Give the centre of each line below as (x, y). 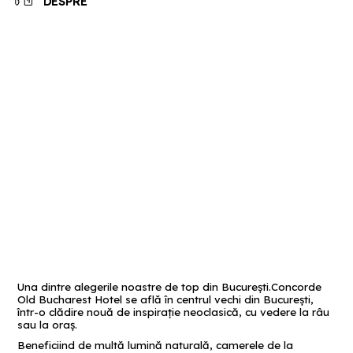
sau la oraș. (48, 324)
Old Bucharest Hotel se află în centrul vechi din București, (166, 299)
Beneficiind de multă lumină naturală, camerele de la (156, 345)
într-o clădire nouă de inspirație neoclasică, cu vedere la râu (174, 312)
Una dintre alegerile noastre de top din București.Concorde (170, 286)
